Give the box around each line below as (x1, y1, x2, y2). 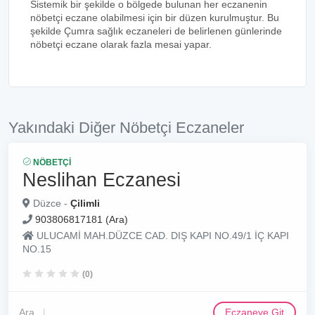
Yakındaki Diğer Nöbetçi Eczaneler (8, 119, 244, 136)
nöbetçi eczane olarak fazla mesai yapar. (30, 39, 212, 50)
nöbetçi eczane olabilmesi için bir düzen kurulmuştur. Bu (30, 12, 279, 23)
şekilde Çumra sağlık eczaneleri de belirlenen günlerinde (30, 25, 282, 37)
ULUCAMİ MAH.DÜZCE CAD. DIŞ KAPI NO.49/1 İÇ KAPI (34, 230, 289, 241)
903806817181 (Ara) (35, 214, 128, 225)
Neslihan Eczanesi (22, 169, 181, 191)
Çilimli (70, 198, 100, 209)
